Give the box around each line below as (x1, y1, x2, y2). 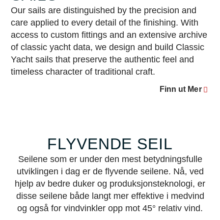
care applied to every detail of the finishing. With (11, 17, 199, 27)
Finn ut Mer (159, 85, 202, 94)
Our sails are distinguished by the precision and (11, 5, 197, 15)
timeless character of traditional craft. (11, 66, 156, 77)
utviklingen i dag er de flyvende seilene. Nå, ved (16, 166, 204, 176)
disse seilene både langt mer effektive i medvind (16, 191, 204, 201)
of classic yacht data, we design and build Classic (11, 42, 205, 52)
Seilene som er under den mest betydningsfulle (18, 154, 202, 164)
